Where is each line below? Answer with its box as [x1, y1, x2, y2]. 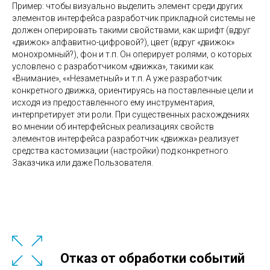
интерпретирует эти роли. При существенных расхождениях [12, 109, 250, 119]
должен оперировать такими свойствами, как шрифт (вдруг [12, 25, 251, 35]
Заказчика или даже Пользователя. [12, 157, 153, 168]
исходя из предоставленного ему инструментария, [12, 97, 215, 107]
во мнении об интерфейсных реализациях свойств [12, 121, 214, 131]
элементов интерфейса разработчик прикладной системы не [12, 13, 255, 23]
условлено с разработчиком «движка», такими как [12, 61, 213, 71]
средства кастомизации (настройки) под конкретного [12, 145, 228, 155]
